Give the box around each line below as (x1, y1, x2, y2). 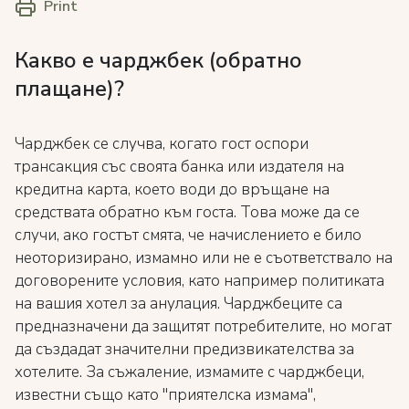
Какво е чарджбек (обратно (15, 46, 302, 75)
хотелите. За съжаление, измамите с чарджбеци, (15, 362, 364, 383)
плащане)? (15, 74, 124, 103)
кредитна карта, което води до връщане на (15, 179, 330, 200)
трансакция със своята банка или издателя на (15, 156, 344, 177)
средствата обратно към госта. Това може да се (15, 202, 360, 223)
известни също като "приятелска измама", (15, 384, 316, 405)
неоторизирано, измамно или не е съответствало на (15, 247, 393, 268)
